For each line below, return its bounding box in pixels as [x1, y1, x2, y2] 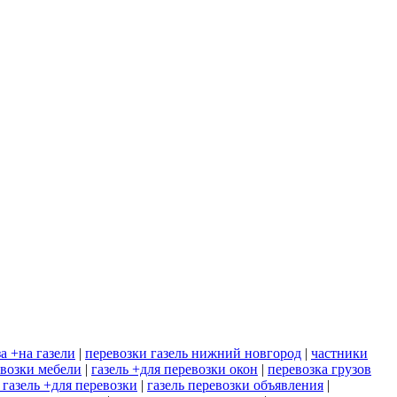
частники [311, 346, 368, 362]
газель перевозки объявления [147, 378, 323, 393]
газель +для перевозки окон [91, 362, 258, 378]
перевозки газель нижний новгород [85, 346, 301, 362]
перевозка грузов [268, 362, 371, 378]
